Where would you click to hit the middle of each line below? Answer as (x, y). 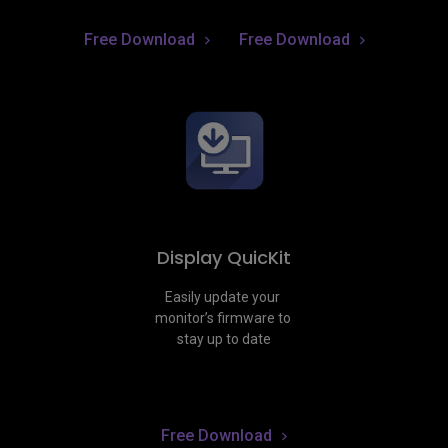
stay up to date (224, 339)
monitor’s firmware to (222, 318)
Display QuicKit (224, 258)
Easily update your (222, 297)
